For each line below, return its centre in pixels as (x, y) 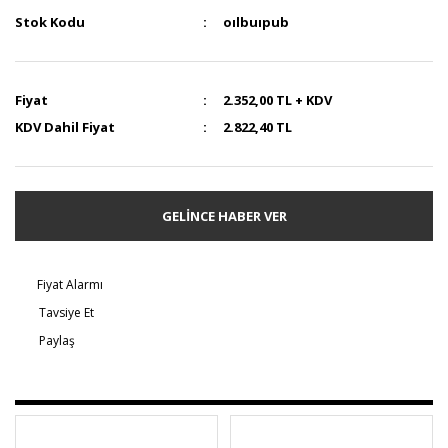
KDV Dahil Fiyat (65, 127)
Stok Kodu (50, 22)
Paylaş (57, 340)
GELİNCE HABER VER (224, 215)
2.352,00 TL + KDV (278, 100)
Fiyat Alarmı (70, 284)
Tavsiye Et (66, 312)
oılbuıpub (256, 22)
